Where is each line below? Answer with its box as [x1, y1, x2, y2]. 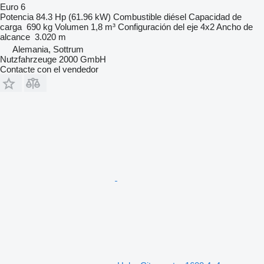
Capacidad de [189, 12, 242, 22]
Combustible [113, 12, 161, 22]
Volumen [55, 22, 88, 32]
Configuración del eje [118, 22, 198, 32]
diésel [164, 12, 186, 22]
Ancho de [216, 22, 253, 32]
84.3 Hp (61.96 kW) [36, 12, 111, 22]
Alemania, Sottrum [12, 44, 84, 55]
